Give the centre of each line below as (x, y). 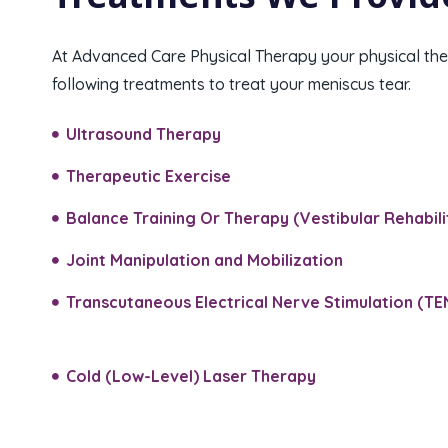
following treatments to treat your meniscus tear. (231, 84)
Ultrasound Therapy (143, 134)
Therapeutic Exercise (148, 176)
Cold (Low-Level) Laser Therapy (190, 376)
